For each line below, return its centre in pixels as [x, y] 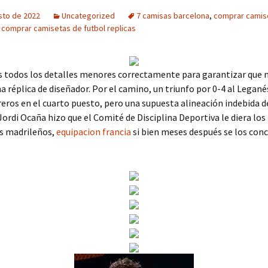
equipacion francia [94, 132]
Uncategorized [88, 16]
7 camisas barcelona [173, 16]
